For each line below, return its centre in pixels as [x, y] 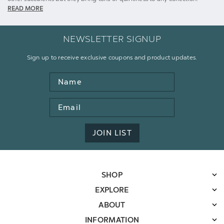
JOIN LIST [112, 133]
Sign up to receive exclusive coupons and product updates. [112, 57]
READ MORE [25, 8]
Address [64, 114]
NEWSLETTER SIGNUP [112, 39]
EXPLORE [112, 190]
